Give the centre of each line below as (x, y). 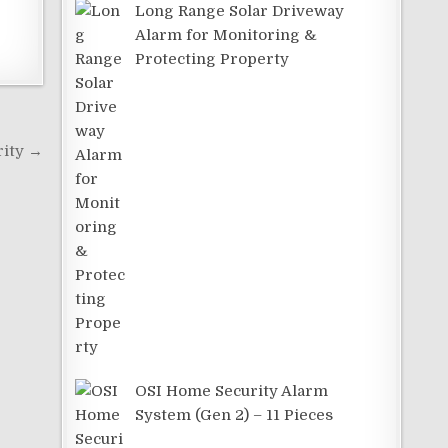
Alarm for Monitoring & (226, 34)
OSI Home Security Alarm (232, 390)
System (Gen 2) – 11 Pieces (234, 414)
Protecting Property (212, 58)
